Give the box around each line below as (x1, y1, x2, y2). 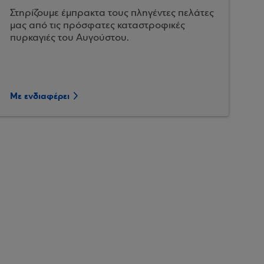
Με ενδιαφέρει (10, 90, 70, 102)
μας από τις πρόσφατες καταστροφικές (10, 20, 186, 31)
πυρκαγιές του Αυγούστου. (10, 32, 130, 44)
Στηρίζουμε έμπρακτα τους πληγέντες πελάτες (10, 8, 214, 19)
